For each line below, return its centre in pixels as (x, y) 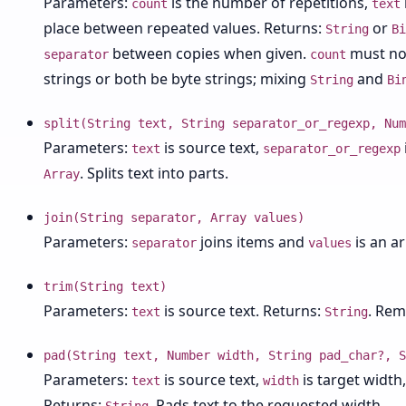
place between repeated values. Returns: (184, 28)
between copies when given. (209, 53)
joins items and (252, 242)
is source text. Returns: (242, 311)
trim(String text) (105, 286)
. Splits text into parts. (154, 173)
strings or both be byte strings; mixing (177, 79)
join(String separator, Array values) (174, 217)
